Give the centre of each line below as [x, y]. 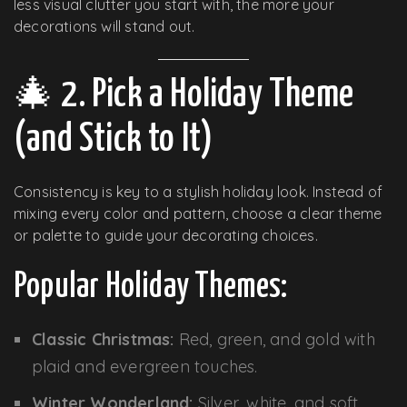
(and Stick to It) [114, 139]
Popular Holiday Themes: [151, 287]
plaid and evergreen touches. [145, 366]
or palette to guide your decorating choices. [166, 235]
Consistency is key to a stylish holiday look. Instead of [199, 191]
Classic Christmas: [103, 339]
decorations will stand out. [104, 26]
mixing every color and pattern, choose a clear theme [198, 213]
